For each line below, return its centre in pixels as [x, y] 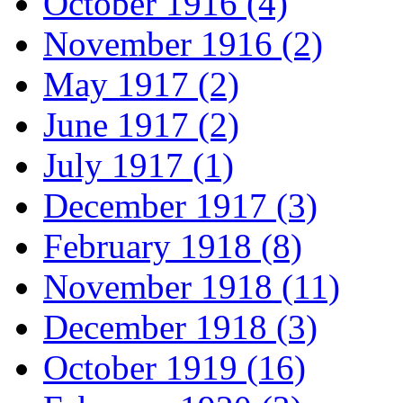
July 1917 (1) [139, 166]
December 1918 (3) [180, 327]
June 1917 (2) [141, 125]
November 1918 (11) [192, 287]
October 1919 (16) [175, 368]
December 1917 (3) [180, 206]
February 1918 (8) [173, 246]
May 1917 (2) [141, 85]
